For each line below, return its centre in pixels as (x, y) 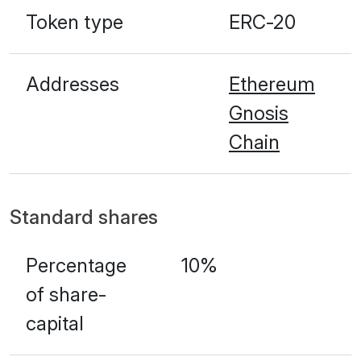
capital (55, 323)
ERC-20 (262, 22)
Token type (75, 22)
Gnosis (259, 113)
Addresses (73, 84)
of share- (66, 294)
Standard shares (84, 217)
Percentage (76, 265)
